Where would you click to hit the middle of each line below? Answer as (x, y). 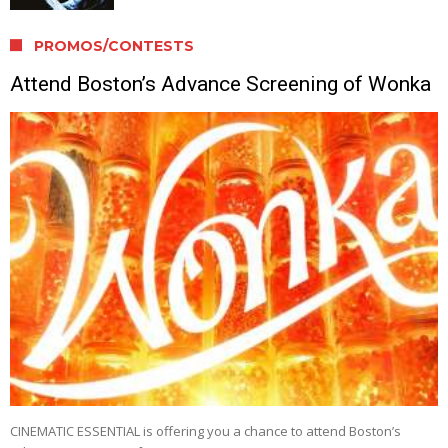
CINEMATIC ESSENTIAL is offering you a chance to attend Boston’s (205, 430)
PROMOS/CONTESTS (114, 45)
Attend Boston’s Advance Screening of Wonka (220, 83)
